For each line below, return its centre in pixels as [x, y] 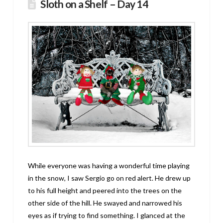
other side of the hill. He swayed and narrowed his [105, 203]
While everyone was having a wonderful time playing [109, 166]
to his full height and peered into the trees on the [105, 191]
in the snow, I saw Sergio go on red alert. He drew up [110, 178]
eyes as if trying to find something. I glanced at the [107, 216]
